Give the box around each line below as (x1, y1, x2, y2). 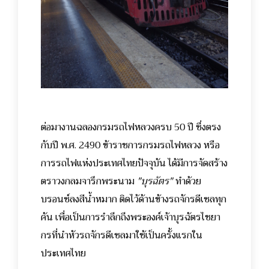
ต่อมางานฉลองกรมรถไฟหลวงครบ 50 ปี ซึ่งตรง (41, 118, 221, 136)
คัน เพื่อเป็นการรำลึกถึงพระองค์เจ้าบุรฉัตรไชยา (41, 208, 220, 226)
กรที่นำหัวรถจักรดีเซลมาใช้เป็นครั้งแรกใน (41, 226, 202, 244)
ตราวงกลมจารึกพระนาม (41, 172, 137, 190)
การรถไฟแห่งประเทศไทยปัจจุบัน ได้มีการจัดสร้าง (41, 154, 228, 172)
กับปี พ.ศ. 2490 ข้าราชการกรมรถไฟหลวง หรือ (41, 136, 220, 154)
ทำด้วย (173, 172, 201, 190)
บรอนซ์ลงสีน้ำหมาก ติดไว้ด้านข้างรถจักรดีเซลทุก (41, 190, 226, 208)
